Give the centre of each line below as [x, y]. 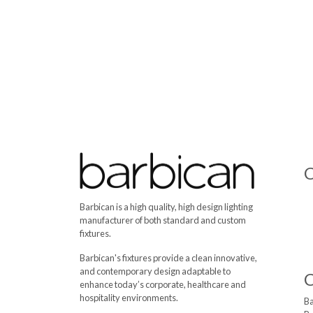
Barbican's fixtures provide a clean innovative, [168, 258]
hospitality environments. [129, 298]
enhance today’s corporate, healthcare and [163, 284]
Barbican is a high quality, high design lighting [166, 207]
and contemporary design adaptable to [155, 271]
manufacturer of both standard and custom [163, 220]
